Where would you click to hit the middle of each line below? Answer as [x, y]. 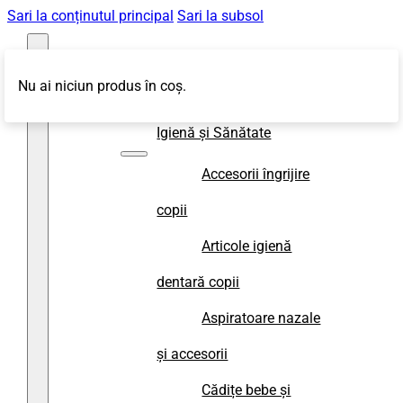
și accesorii [193, 354]
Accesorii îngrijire [256, 174]
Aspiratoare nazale [261, 318]
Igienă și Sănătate [214, 133]
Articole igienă [247, 246]
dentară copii [198, 282]
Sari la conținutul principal [90, 16]
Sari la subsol [220, 16]
